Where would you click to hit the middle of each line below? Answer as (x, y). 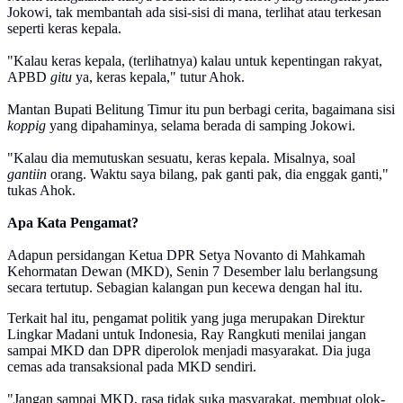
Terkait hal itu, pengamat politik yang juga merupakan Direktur (186, 318)
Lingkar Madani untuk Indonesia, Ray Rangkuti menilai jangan (187, 335)
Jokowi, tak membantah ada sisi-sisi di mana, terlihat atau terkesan (194, 13)
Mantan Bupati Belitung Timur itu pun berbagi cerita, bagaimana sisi (201, 110)
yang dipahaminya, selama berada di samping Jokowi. (201, 126)
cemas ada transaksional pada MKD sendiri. (132, 367)
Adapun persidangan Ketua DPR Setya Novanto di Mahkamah (186, 255)
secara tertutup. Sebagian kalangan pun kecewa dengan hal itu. (185, 288)
